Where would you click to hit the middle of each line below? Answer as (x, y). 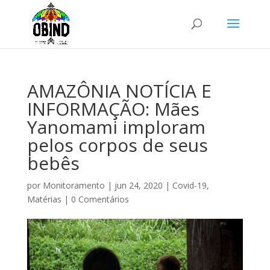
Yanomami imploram (116, 127)
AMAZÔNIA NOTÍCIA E (119, 91)
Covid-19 (189, 185)
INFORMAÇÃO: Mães (113, 109)
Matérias (44, 199)
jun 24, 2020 (138, 185)
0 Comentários (100, 199)
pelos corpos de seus (117, 145)
